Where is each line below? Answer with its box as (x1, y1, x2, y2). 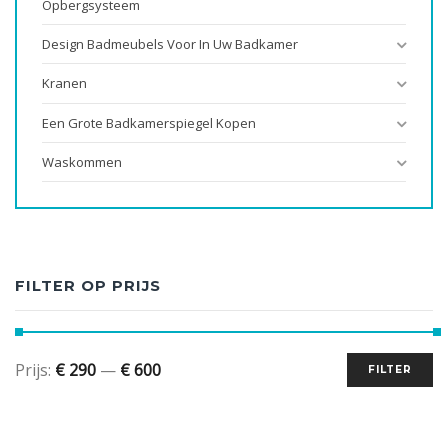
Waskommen (42, 153, 122, 172)
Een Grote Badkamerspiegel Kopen (42, 113, 256, 132)
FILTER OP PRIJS (15, 276, 161, 295)
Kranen (42, 74, 87, 93)
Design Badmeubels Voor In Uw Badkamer (42, 35, 298, 54)
